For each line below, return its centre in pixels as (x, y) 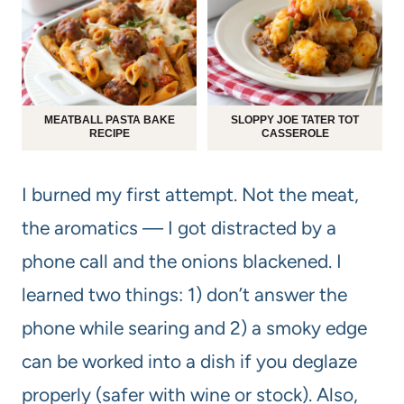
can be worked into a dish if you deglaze (189, 361)
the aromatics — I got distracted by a (179, 227)
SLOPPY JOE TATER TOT (295, 119)
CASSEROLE (295, 133)
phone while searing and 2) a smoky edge (194, 327)
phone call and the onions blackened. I (182, 261)
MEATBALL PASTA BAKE (109, 119)
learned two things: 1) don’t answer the (184, 294)
